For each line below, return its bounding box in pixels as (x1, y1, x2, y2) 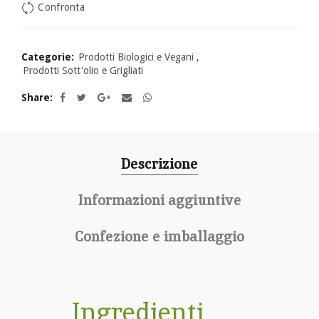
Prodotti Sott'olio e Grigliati (23, 65, 143, 76)
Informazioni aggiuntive (78, 191, 241, 209)
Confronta (38, 1, 85, 14)
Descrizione (121, 155, 198, 173)
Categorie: (21, 51, 77, 63)
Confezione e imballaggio (75, 227, 244, 246)
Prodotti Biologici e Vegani (78, 51, 194, 63)
